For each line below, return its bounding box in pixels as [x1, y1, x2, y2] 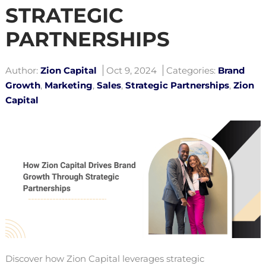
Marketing [45, 79, 93, 91]
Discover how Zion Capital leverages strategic [5, 252, 204, 264]
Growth [5, 79, 40, 91]
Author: [5, 64, 38, 76]
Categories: [166, 64, 216, 76]
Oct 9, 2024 [106, 64, 157, 76]
